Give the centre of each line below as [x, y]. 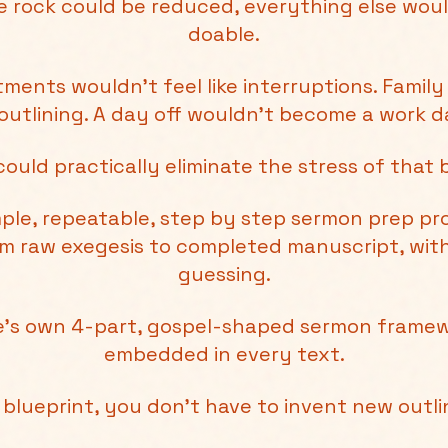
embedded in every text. [224, 354]
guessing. [224, 274]
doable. [224, 34]
